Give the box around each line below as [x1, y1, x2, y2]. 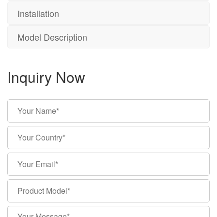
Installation [17, 7, 59, 19]
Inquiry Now [7, 66, 85, 87]
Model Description [17, 31, 87, 43]
